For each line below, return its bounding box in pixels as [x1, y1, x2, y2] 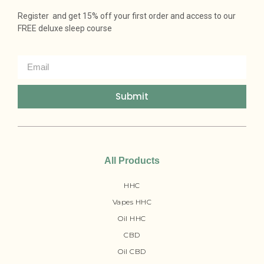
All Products [104, 155, 160, 166]
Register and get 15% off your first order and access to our [18, 11, 236, 21]
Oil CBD [118, 246, 146, 256]
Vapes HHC [112, 197, 152, 206]
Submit [115, 90, 148, 103]
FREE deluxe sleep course [18, 24, 112, 34]
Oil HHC [118, 213, 146, 223]
